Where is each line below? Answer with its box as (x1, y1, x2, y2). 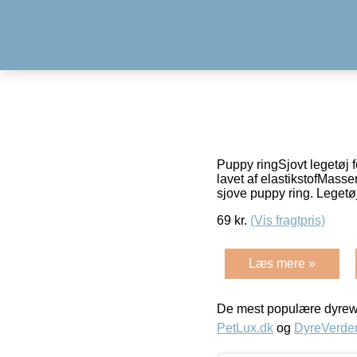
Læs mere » (249, 256, 316, 270)
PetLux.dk (217, 320, 273, 335)
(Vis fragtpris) (250, 213, 325, 227)
